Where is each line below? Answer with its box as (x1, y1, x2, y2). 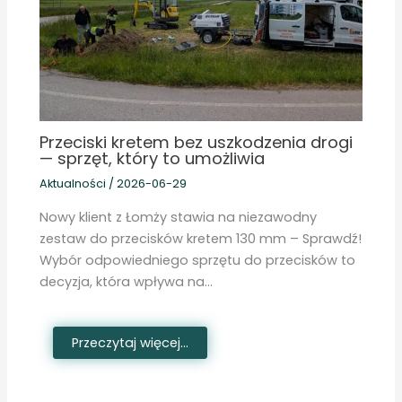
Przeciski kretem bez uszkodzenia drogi (39, 130, 354, 153)
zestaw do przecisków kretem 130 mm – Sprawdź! (39, 229, 363, 248)
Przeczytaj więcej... (72, 333, 189, 352)
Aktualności (39, 176, 107, 192)
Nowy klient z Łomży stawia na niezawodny (39, 207, 318, 226)
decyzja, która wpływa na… (39, 272, 214, 291)
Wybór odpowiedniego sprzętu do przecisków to (39, 250, 356, 269)
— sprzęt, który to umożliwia (39, 146, 266, 170)
